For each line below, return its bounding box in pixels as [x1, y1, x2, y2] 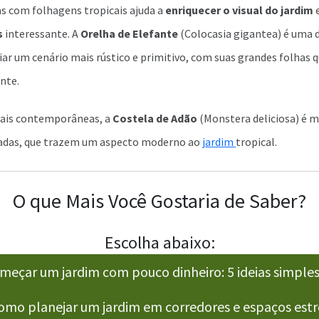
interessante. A [5, 26, 80, 41]
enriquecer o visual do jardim [165, 3, 315, 18]
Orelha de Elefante [80, 26, 178, 41]
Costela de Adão [113, 111, 197, 126]
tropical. [236, 135, 277, 150]
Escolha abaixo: [104, 231, 215, 254]
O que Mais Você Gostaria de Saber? [13, 188, 306, 214]
